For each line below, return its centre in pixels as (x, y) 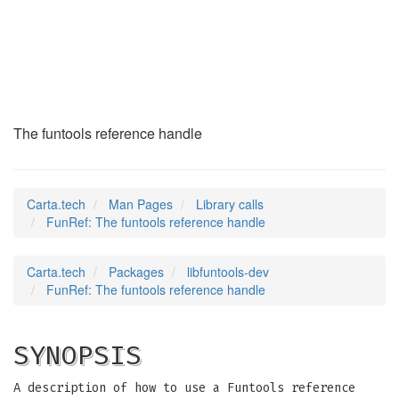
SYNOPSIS (77, 355)
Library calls (230, 204)
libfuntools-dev (228, 272)
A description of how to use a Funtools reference (184, 388)
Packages (136, 272)
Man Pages (141, 204)
